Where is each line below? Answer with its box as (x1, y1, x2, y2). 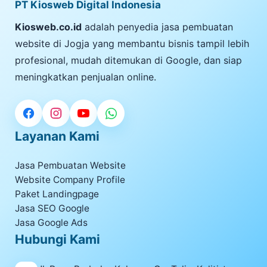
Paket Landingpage (15, 188, 99, 200)
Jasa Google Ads (15, 217, 88, 228)
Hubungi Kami (15, 232, 100, 247)
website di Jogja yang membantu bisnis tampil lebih (15, 38, 249, 49)
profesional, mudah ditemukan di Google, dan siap (15, 54, 242, 66)
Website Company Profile (15, 174, 125, 185)
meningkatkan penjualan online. (15, 71, 156, 83)
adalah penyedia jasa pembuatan (82, 21, 233, 33)
